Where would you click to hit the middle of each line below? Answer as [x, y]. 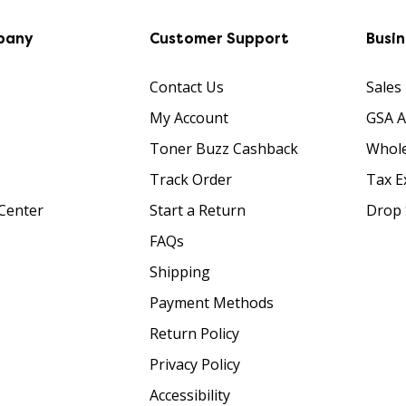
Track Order [190, 179]
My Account [188, 117]
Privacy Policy [194, 364]
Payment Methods [211, 302]
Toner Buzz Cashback [223, 148]
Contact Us [186, 87]
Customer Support [219, 38]
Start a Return [197, 210]
